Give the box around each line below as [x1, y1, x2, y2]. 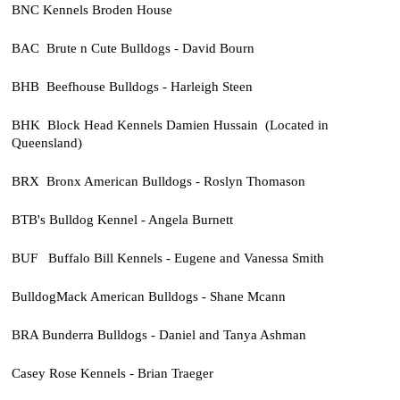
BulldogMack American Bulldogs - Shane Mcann [11, 288, 286, 304]
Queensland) [11, 134, 82, 150]
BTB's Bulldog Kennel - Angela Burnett [11, 211, 233, 227]
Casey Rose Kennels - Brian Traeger [11, 365, 213, 381]
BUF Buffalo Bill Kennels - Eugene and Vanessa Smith [11, 250, 324, 265]
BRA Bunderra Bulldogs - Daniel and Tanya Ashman [11, 327, 306, 343]
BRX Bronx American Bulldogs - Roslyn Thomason [11, 172, 305, 188]
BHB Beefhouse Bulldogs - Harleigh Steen [11, 78, 253, 94]
